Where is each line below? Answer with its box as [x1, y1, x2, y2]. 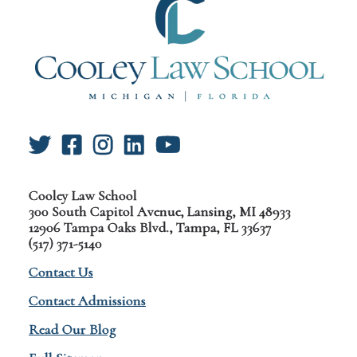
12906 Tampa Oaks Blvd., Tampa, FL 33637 [29, 218, 272, 237]
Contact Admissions [29, 292, 146, 310]
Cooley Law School [29, 186, 137, 205]
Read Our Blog [29, 320, 116, 339]
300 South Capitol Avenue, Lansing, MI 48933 [29, 202, 291, 221]
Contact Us [29, 263, 93, 281]
